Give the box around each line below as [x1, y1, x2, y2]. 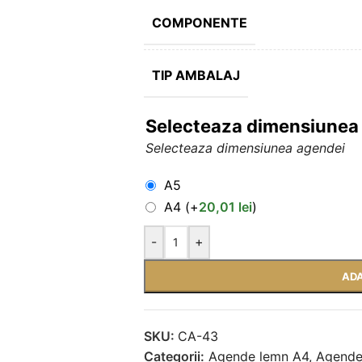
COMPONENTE [151, 15, 247, 32]
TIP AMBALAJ [151, 67, 240, 84]
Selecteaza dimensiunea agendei [145, 140, 345, 157]
